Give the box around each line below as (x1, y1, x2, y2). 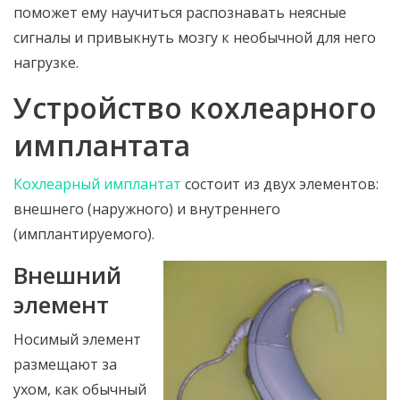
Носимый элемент (13, 329, 141, 349)
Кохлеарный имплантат (13, 174, 181, 194)
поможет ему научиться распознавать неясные (13, 3, 346, 22)
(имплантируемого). (13, 224, 154, 244)
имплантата (13, 126, 190, 164)
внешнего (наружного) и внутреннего (13, 199, 280, 219)
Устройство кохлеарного (13, 88, 377, 127)
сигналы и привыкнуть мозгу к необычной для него (13, 28, 376, 47)
